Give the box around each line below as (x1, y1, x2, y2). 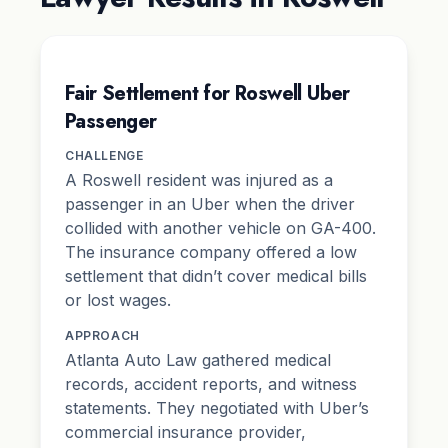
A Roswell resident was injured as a (65, 169, 333, 190)
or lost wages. (65, 289, 171, 310)
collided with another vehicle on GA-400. (65, 217, 376, 238)
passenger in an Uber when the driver (65, 193, 355, 214)
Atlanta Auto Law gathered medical (65, 349, 331, 370)
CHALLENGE (65, 147, 144, 163)
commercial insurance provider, (65, 421, 306, 442)
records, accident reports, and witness (65, 373, 357, 394)
